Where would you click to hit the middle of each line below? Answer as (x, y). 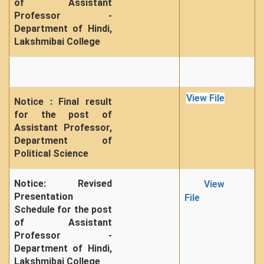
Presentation (44, 197)
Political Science (51, 154)
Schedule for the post (63, 209)
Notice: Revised (63, 184)
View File (205, 98)
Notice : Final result (63, 102)
